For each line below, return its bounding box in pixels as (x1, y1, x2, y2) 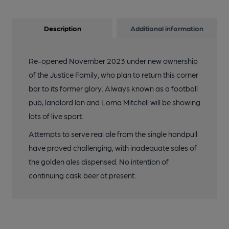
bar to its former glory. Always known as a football (29, 84, 198, 93)
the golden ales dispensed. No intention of (29, 157, 169, 166)
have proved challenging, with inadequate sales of (29, 143, 197, 152)
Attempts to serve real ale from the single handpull (29, 129, 197, 139)
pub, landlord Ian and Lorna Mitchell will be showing (29, 98, 200, 107)
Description (43, 24, 81, 32)
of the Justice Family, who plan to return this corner (29, 70, 198, 79)
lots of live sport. (29, 111, 83, 121)
